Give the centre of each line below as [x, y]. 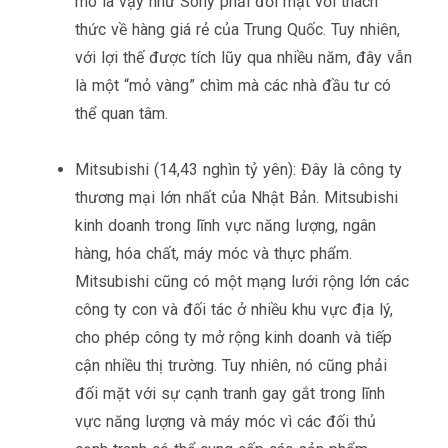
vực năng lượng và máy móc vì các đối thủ [225, 421]
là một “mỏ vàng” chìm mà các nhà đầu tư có [233, 85]
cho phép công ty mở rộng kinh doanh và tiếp [233, 337]
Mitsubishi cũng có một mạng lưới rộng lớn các [242, 281]
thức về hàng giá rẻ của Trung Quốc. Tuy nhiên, [237, 29]
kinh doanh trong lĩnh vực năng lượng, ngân [225, 225]
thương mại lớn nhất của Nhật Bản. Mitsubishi [236, 197]
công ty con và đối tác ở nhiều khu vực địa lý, [234, 309]
